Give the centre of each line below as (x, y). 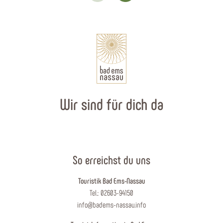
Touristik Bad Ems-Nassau (111, 181)
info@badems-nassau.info (111, 205)
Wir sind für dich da (111, 104)
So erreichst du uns (111, 160)
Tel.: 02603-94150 (111, 193)
